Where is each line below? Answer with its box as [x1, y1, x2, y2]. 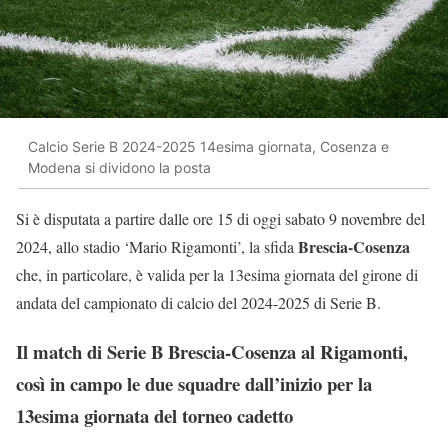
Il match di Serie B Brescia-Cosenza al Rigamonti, [16, 337, 408, 365]
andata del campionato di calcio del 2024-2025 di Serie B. [16, 292, 381, 314]
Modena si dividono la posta [28, 158, 211, 176]
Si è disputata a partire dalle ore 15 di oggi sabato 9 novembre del [16, 208, 425, 230]
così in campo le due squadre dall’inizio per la [16, 369, 372, 397]
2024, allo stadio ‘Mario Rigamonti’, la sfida [16, 236, 298, 258]
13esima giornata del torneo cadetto [16, 401, 293, 429]
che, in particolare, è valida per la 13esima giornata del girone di [16, 264, 418, 286]
